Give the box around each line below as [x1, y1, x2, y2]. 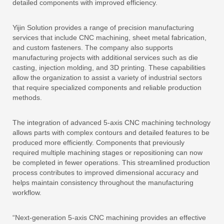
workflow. [12, 188, 41, 196]
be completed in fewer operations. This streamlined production [12, 158, 210, 166]
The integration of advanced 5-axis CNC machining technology [12, 118, 210, 126]
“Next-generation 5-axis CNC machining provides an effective [12, 213, 206, 221]
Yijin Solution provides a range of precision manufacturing [12, 23, 194, 31]
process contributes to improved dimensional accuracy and [12, 168, 198, 176]
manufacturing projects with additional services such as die [12, 53, 198, 61]
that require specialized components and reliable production [12, 83, 201, 91]
